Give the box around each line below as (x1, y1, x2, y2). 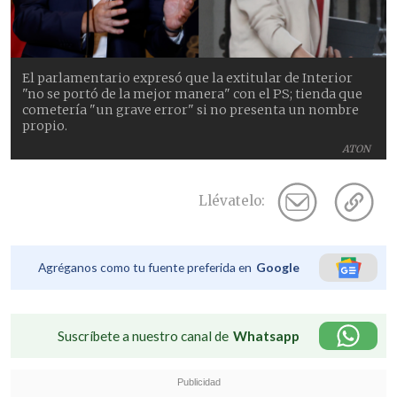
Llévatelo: (198, 192, 265, 210)
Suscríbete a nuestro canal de (58, 327, 229, 344)
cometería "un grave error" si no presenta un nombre (22, 101, 360, 118)
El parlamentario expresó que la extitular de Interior (22, 69, 354, 86)
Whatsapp (233, 327, 300, 344)
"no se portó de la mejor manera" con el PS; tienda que (22, 85, 363, 102)
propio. (22, 117, 68, 134)
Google (256, 259, 300, 275)
